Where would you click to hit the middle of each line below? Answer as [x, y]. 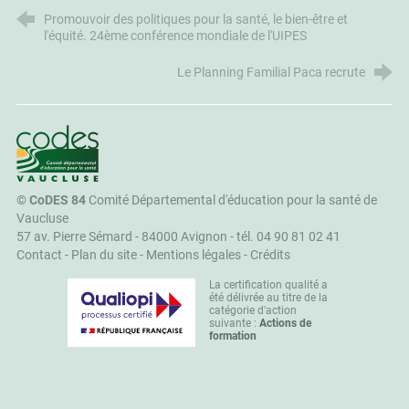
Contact [39, 256]
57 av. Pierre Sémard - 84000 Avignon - [126, 237]
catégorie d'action [253, 311]
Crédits [270, 256]
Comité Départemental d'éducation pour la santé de [231, 201]
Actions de [285, 324]
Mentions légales [193, 256]
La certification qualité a [268, 285]
